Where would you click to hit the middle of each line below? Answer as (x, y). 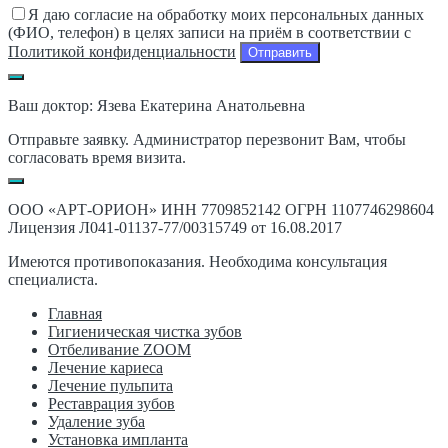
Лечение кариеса (105, 368)
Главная (75, 314)
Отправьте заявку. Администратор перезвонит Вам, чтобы (207, 140)
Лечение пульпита (110, 386)
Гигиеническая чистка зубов (145, 332)
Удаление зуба (96, 422)
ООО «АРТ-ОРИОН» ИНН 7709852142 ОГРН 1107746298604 (221, 210)
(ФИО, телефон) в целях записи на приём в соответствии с (209, 33)
